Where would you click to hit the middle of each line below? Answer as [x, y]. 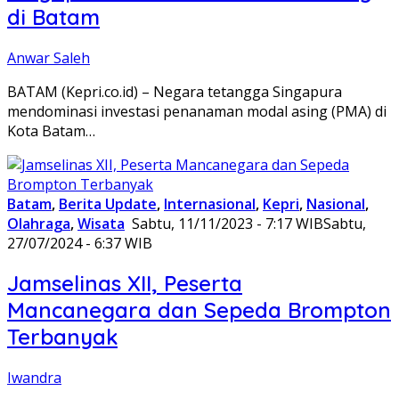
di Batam [53, 16]
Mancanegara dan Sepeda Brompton [199, 310]
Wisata [101, 223]
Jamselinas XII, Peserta [125, 284]
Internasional [210, 204]
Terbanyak [62, 337]
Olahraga [39, 223]
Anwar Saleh [49, 57]
